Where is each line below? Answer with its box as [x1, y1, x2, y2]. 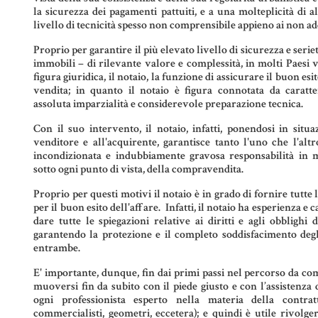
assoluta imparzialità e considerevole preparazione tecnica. [33, 97, 303, 112]
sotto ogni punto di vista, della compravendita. [33, 162, 243, 177]
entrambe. [33, 241, 80, 256]
